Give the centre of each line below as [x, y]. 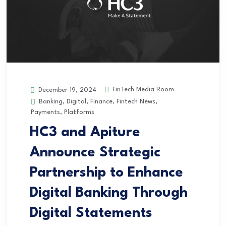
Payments [45, 112]
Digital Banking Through [109, 193]
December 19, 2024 [66, 90]
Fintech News [136, 101]
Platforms [79, 112]
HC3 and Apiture [85, 132]
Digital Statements [91, 213]
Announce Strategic [95, 153]
